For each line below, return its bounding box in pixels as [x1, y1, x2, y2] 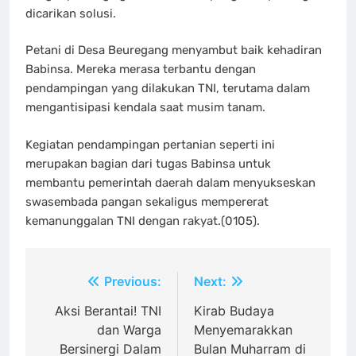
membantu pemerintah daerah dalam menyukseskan [25, 175, 315, 190]
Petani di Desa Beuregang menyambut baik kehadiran [25, 43, 322, 58]
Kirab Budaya [194, 303, 274, 319]
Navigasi [41, 273, 122, 297]
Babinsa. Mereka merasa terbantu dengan [25, 62, 256, 77]
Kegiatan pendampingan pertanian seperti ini [25, 137, 275, 152]
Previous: [104, 273, 161, 290]
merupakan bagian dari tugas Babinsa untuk [25, 156, 271, 171]
